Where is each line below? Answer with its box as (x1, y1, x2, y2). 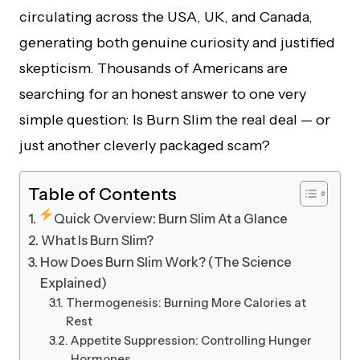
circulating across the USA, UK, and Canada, (19, 8, 313, 27)
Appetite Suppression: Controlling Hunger (70, 333, 312, 349)
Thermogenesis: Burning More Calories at (65, 296, 306, 311)
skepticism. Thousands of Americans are (19, 59, 288, 78)
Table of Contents (28, 182, 177, 204)
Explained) (40, 275, 108, 292)
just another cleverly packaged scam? (19, 137, 270, 155)
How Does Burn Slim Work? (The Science (40, 254, 292, 271)
